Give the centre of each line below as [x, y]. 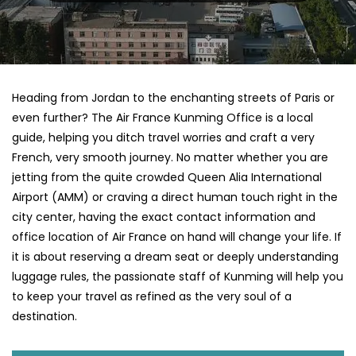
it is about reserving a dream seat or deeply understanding [175, 257]
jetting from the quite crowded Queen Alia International [167, 178]
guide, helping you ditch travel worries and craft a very [163, 138]
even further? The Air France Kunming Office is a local [163, 118]
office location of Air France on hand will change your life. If [177, 237]
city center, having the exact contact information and [164, 217]
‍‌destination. [44, 317]
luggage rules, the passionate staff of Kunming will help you [178, 277]
